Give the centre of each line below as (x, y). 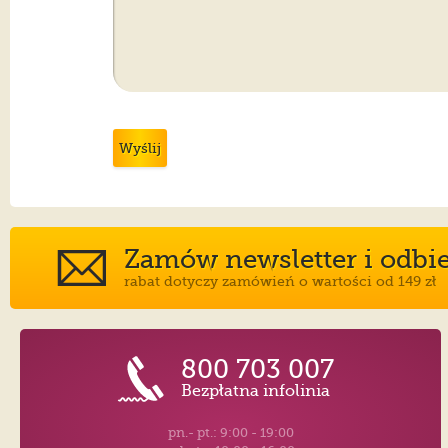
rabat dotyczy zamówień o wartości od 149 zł (279, 281)
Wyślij (140, 148)
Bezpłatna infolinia (255, 391)
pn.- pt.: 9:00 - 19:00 (230, 433)
